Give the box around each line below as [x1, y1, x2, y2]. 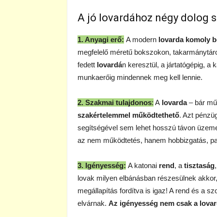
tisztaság [184, 161, 215, 170]
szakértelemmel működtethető [77, 111, 179, 119]
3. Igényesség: [77, 161, 126, 170]
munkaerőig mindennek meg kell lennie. [77, 73, 202, 81]
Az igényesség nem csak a [108, 199, 200, 207]
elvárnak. [77, 199, 108, 207]
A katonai [126, 161, 159, 170]
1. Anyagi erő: [77, 35, 124, 44]
